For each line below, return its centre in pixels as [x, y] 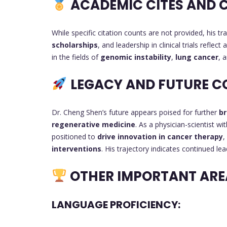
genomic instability [136, 57]
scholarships [75, 45]
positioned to [74, 136]
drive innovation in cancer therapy [160, 136]
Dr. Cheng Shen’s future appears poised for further [135, 112]
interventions [77, 148]
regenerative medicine [93, 124]
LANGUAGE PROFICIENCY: [116, 205]
